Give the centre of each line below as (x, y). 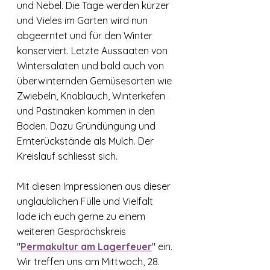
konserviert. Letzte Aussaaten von (93, 51)
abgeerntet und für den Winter (86, 36)
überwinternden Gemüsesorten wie (96, 81)
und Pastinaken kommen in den (87, 111)
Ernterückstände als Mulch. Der (86, 141)
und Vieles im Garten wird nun (83, 20)
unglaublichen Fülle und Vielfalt (86, 201)
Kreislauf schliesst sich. (68, 156)
